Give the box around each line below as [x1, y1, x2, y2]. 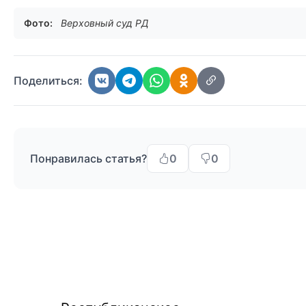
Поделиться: [14, 74, 83, 88]
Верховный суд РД [61, 17, 149, 29]
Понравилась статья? [30, 152, 147, 166]
